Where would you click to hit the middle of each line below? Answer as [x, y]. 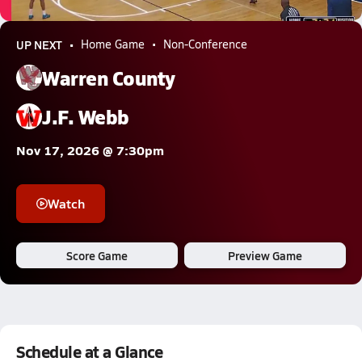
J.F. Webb [86, 116]
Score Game [97, 255]
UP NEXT [39, 44]
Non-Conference [205, 44]
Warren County [109, 77]
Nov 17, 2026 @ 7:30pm [90, 150]
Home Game [113, 44]
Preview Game [265, 255]
